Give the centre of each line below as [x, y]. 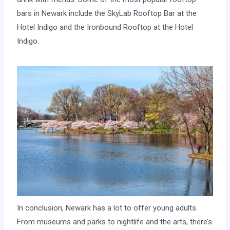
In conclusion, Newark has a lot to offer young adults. [108, 208]
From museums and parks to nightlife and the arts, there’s [115, 222]
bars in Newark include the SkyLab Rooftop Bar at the [107, 13]
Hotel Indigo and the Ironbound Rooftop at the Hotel [105, 27]
